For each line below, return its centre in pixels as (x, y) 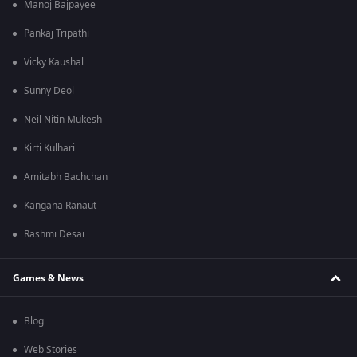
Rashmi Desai (54, 235)
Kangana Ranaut (60, 206)
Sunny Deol (49, 91)
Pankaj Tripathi (57, 34)
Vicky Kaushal (54, 63)
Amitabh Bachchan (66, 177)
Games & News (48, 278)
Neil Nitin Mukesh (63, 120)
